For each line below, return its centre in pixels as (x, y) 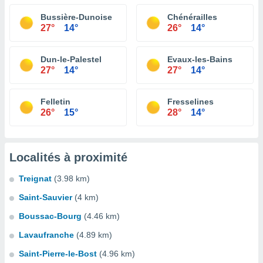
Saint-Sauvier (45, 197)
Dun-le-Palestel (71, 59)
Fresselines (190, 102)
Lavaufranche (46, 235)
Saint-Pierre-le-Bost (58, 254)
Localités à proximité (68, 157)
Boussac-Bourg (50, 216)
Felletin (55, 102)
